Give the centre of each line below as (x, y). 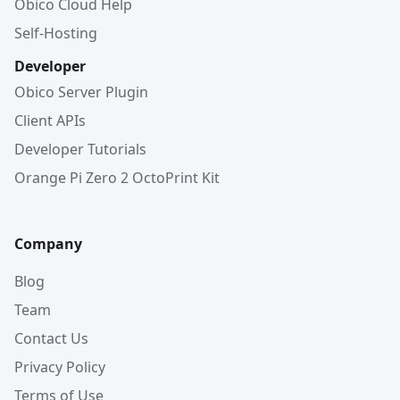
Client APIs (50, 121)
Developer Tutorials (80, 149)
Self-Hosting (56, 33)
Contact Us (51, 338)
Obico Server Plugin (81, 92)
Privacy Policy (60, 367)
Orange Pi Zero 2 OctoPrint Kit (117, 178)
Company (48, 244)
